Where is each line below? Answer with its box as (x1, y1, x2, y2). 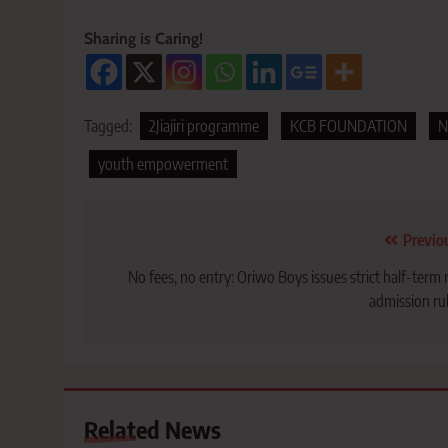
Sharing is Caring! (84, 29, 203, 49)
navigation (103, 266, 211, 297)
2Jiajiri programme (149, 116, 259, 137)
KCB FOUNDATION (290, 116, 407, 137)
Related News (84, 414, 221, 445)
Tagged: (84, 116, 135, 137)
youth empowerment (98, 154, 228, 175)
